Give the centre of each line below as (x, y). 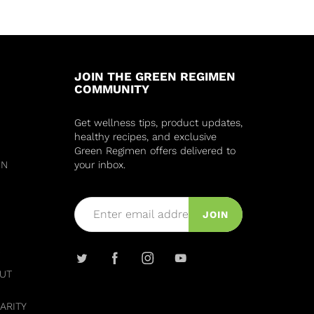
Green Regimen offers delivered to (155, 151)
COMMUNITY (112, 89)
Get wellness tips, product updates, (158, 123)
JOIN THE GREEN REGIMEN (155, 76)
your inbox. (100, 165)
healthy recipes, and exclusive (145, 137)
